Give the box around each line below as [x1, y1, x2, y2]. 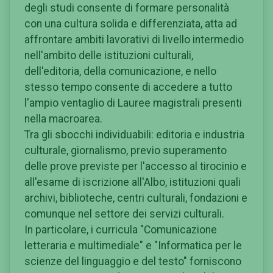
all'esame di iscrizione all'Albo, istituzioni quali [24, 175, 241, 188]
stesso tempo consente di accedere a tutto [24, 80, 232, 93]
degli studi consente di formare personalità [24, 1, 229, 14]
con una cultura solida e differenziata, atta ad [24, 17, 237, 30]
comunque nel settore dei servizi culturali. [24, 207, 224, 220]
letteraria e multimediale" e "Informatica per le [24, 239, 242, 252]
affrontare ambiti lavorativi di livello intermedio [24, 33, 244, 46]
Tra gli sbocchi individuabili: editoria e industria [24, 128, 244, 141]
